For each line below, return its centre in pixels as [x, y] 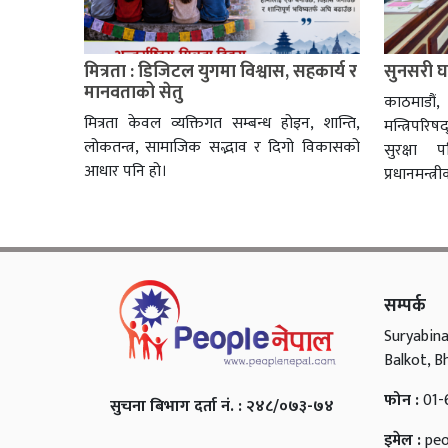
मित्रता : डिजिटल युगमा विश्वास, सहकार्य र [220, 72]
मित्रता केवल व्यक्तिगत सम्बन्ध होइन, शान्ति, [222, 124]
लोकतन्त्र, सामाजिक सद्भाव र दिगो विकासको [222, 148]
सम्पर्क [405, 306]
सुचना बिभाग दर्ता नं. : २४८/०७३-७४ [222, 407]
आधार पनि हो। [125, 172]
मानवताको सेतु [133, 93]
